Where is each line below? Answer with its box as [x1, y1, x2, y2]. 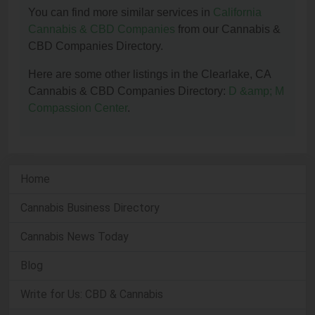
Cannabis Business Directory [20, 201, 160, 214]
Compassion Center [28, 102, 127, 114]
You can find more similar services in [28, 6, 213, 18]
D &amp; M [229, 85, 284, 97]
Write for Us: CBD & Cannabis [20, 288, 163, 301]
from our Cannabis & [175, 23, 281, 35]
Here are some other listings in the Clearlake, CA [28, 68, 271, 80]
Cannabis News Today [20, 230, 129, 243]
